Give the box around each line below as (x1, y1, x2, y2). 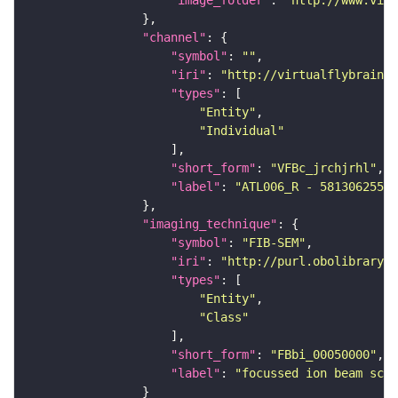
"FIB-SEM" (242, 235, 306, 251)
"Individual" (199, 123, 284, 139)
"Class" (199, 310, 249, 325)
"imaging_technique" (142, 217, 277, 232)
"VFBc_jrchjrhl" (270, 161, 377, 176)
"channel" (142, 30, 206, 45)
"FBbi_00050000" (270, 347, 377, 362)
